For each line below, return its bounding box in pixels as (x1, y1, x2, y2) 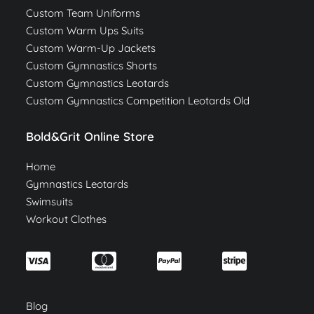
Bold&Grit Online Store (26, 128, 155, 144)
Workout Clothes (26, 212, 107, 226)
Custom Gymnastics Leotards (26, 76, 170, 90)
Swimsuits (26, 194, 74, 208)
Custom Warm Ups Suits (26, 23, 144, 37)
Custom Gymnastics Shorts (26, 58, 158, 72)
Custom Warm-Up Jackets (26, 41, 156, 55)
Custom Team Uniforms (26, 6, 141, 20)
